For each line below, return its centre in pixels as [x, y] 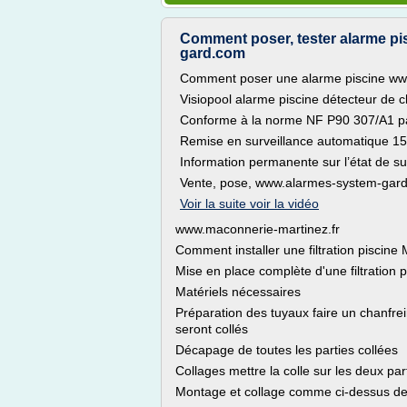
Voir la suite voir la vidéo [249, 203]
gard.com [213, 53]
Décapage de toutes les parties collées [287, 350]
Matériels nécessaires [238, 292]
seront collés [212, 329]
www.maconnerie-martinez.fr [258, 229]
